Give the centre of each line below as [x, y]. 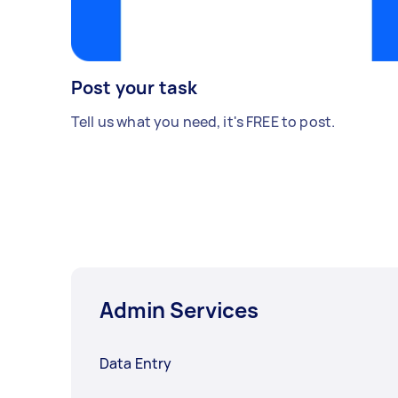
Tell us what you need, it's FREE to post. [203, 122]
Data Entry [136, 364]
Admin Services [179, 310]
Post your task [135, 88]
